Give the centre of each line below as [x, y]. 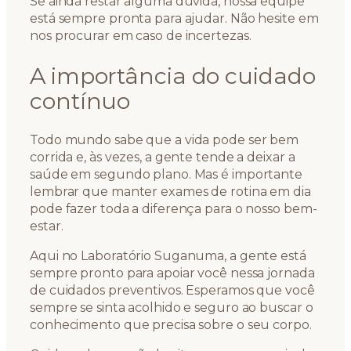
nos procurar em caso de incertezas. [141, 36]
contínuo [80, 100]
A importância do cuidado [173, 75]
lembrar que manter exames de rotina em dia [170, 192]
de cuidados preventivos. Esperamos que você [172, 291]
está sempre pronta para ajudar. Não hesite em [174, 19]
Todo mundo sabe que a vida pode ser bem [165, 140]
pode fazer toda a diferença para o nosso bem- [174, 209]
